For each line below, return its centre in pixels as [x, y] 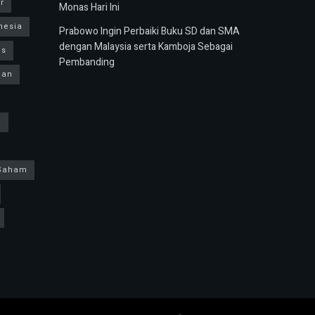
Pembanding [86, 63]
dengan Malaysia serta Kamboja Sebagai [146, 47]
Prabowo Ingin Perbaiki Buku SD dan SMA [149, 32]
